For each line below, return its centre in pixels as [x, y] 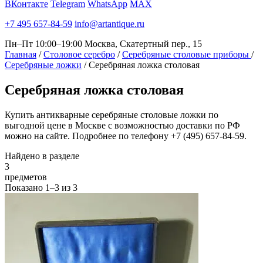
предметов [26, 177]
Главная [21, 54]
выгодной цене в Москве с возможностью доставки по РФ [122, 125]
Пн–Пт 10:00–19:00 [43, 44]
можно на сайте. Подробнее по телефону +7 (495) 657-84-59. [126, 136]
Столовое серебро [79, 54]
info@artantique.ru [109, 24]
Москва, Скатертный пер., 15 [143, 44]
